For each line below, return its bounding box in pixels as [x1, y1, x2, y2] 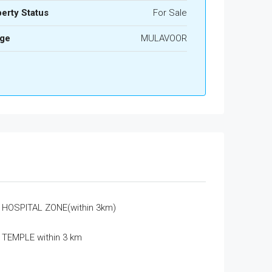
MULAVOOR [140, 33, 187, 44]
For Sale [152, 7, 187, 18]
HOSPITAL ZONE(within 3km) [1, 202, 116, 213]
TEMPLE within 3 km [1, 232, 82, 243]
